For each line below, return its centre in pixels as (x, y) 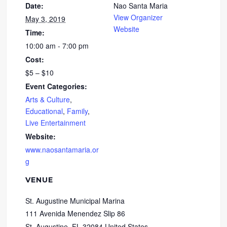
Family (78, 111)
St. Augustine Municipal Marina (75, 200)
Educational (44, 111)
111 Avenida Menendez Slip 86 (75, 213)
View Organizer (138, 17)
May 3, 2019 (46, 18)
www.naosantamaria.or (62, 149)
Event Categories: (56, 86)
